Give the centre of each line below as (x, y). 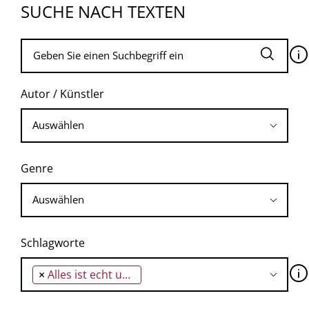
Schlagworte (53, 242)
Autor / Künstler (62, 93)
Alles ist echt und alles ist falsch (85, 274)
